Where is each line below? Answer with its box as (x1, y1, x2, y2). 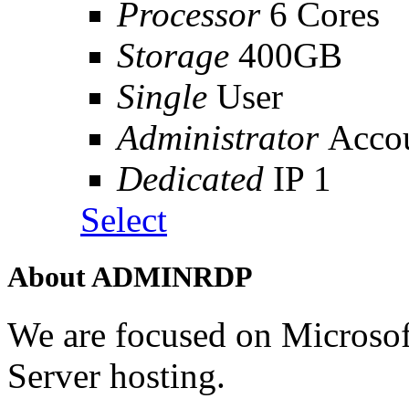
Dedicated (117, 158, 273, 198)
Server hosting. (7, 355, 225, 395)
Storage (117, 35, 238, 75)
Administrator (117, 117, 328, 157)
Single (117, 76, 207, 116)
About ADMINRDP (7, 259, 253, 293)
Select (80, 199, 167, 239)
